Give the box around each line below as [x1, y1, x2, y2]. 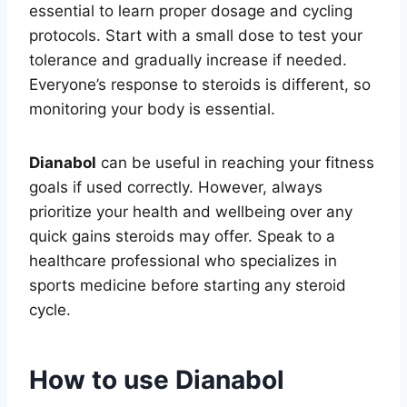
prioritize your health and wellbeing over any [29, 202, 352, 221]
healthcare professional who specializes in [29, 251, 337, 270]
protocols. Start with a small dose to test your [29, 25, 362, 45]
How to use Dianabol [29, 363, 284, 395]
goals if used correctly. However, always [29, 177, 323, 196]
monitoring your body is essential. [29, 99, 275, 118]
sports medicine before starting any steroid [29, 275, 346, 294]
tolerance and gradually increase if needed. [29, 50, 347, 69]
